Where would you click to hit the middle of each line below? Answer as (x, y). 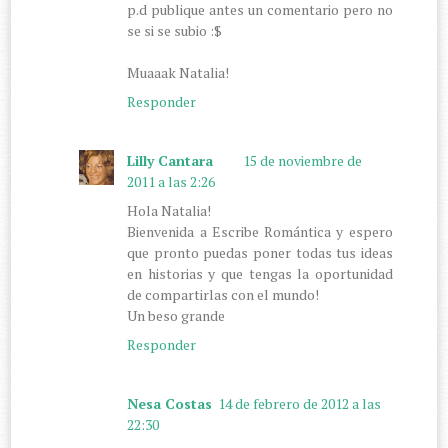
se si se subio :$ (175, 30)
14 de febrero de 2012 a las (300, 403)
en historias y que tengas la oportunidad (260, 273)
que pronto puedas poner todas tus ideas (260, 252)
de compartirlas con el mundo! (223, 294)
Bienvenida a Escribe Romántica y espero (260, 231)
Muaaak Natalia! (178, 72)
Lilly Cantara (170, 160)
